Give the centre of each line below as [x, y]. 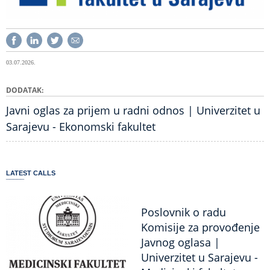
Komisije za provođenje [200, 228]
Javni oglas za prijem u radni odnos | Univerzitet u [133, 111]
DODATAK [24, 90]
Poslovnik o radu [184, 212]
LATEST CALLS [31, 173]
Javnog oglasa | [181, 243]
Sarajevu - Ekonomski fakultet [81, 127]
